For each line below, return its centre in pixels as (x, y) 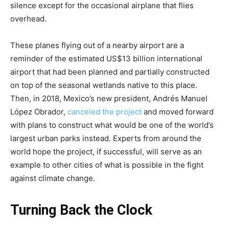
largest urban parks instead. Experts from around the (106, 139)
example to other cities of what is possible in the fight (107, 165)
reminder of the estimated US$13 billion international (106, 59)
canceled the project (105, 112)
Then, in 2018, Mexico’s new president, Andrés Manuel (109, 99)
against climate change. (53, 178)
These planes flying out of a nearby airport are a (97, 45)
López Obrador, (39, 112)
